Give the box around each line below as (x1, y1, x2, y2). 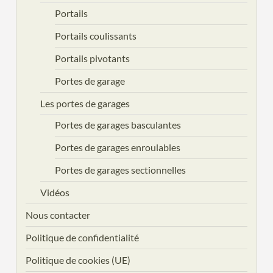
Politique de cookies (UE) (26, 254, 131, 266)
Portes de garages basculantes (55, 119, 182, 131)
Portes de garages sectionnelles (55, 164, 186, 176)
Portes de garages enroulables (55, 141, 181, 154)
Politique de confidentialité (26, 232, 140, 244)
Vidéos (40, 186, 70, 199)
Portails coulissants (55, 30, 137, 42)
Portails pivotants (55, 52, 130, 65)
